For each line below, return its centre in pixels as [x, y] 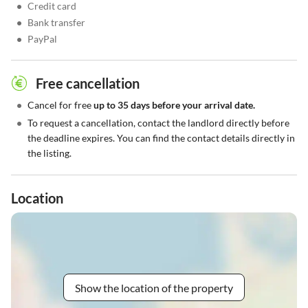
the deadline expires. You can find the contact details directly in [161, 138]
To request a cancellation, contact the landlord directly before [158, 123]
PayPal [42, 39]
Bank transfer [56, 23]
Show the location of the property [154, 287]
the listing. [49, 153]
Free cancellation [88, 84]
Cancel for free [60, 105]
